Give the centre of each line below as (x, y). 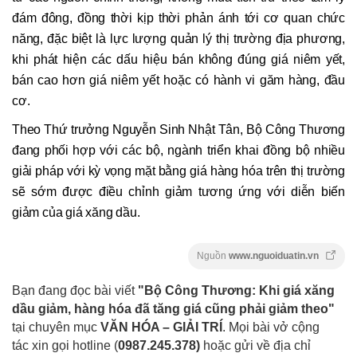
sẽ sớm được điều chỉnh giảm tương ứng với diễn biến (178, 192)
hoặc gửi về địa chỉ (257, 345)
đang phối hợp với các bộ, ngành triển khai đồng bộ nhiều (178, 151)
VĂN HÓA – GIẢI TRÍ (161, 327)
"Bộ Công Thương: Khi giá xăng (236, 290)
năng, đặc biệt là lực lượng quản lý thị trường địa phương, (178, 39)
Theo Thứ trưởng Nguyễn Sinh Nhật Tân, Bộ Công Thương (178, 130)
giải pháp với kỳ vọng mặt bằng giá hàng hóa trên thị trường (178, 171)
